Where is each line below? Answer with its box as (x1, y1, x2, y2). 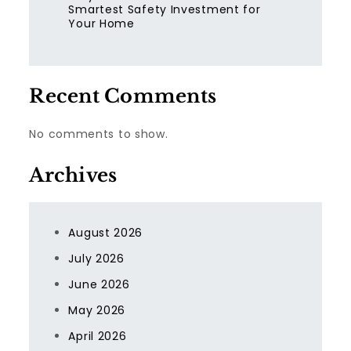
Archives (29, 164, 118, 186)
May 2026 (68, 302, 126, 318)
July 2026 (68, 251, 125, 266)
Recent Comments (29, 85, 217, 107)
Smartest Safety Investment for (68, 2, 261, 17)
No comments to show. (29, 126, 168, 142)
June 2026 (68, 277, 130, 292)
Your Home (68, 16, 135, 31)
